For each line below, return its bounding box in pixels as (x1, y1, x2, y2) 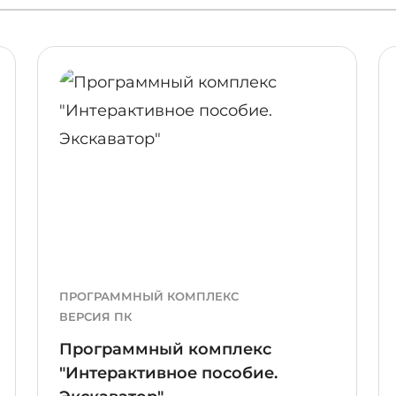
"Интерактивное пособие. (59, 362, 278, 383)
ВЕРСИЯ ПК (59, 308, 132, 324)
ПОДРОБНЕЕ (13, 59, 106, 77)
